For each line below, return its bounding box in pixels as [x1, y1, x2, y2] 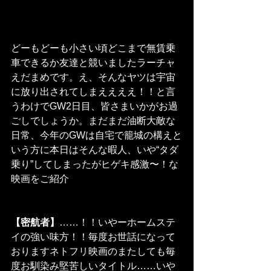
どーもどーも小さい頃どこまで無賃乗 [11, 43, 175, 54]
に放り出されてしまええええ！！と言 [11, 87, 175, 97]
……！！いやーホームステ [59, 217, 175, 228]
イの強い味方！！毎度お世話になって [11, 232, 175, 243]
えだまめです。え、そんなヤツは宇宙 [11, 72, 175, 83]
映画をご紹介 [11, 174, 69, 184]
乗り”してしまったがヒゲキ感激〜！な [11, 159, 178, 170]
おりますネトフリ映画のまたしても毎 [11, 246, 175, 257]
